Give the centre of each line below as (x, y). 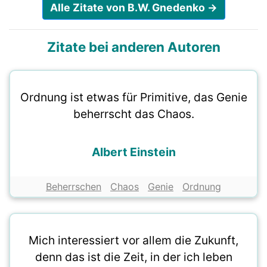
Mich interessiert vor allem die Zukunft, (133, 240)
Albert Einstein (133, 152)
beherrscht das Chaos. (133, 114)
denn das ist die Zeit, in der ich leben (133, 257)
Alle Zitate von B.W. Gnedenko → (133, 8)
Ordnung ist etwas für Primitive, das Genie (133, 97)
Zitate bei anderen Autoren (133, 47)
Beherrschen (74, 187)
